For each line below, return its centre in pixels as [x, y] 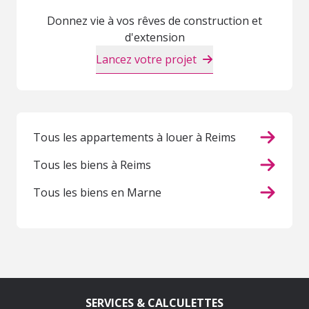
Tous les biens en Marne [97, 193]
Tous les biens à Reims [92, 165]
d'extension [154, 38]
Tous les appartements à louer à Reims [134, 138]
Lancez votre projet [146, 60]
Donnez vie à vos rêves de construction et [154, 21]
